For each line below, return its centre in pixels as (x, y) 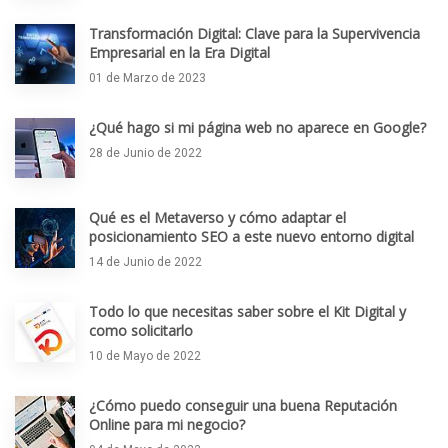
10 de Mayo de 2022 (145, 355)
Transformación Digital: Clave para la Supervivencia (254, 33)
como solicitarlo (141, 330)
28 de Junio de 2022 (145, 152)
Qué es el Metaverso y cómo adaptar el (217, 217)
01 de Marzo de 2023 (147, 77)
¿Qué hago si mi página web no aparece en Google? (257, 127)
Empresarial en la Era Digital (179, 52)
